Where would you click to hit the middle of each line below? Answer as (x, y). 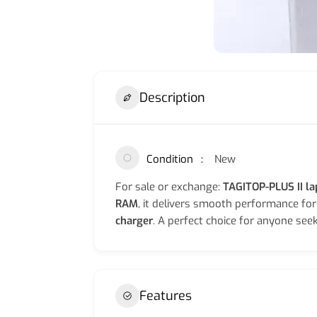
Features (166, 295)
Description (172, 97)
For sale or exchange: (169, 187)
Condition (170, 159)
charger (134, 221)
